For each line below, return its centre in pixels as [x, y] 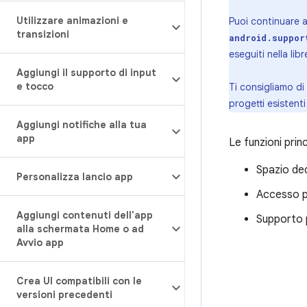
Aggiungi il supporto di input [86, 73]
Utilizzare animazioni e [72, 21]
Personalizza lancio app [75, 177]
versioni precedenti [64, 295]
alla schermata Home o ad [80, 229]
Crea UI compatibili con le [79, 281]
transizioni [43, 34]
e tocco [35, 86]
